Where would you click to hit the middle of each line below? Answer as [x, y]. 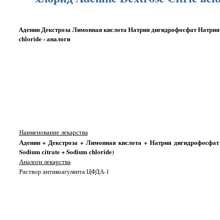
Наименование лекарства [53, 132]
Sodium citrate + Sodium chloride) [66, 152]
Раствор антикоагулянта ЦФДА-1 [64, 172]
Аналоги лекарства [45, 162]
